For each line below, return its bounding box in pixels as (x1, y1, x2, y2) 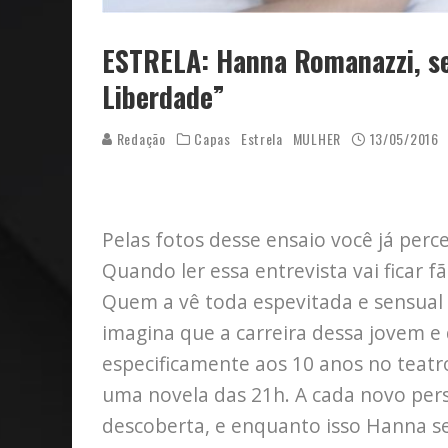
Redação (113, 128, 166, 150)
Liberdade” (102, 76, 225, 118)
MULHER (292, 128, 341, 150)
